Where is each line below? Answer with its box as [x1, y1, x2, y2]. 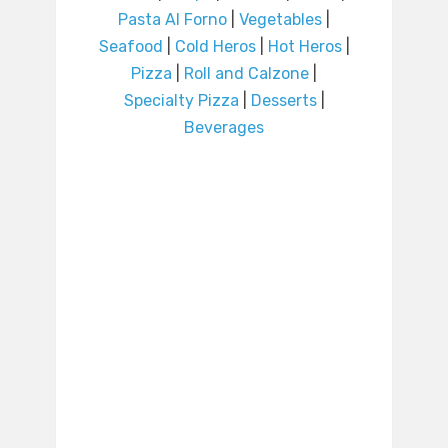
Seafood [98, 37, 163, 57]
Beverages [184, 118, 264, 138]
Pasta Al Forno [118, 10, 227, 30]
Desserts [250, 91, 317, 111]
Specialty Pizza [123, 91, 239, 111]
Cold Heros [174, 37, 256, 57]
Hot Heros [267, 37, 342, 57]
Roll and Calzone [184, 64, 309, 84]
